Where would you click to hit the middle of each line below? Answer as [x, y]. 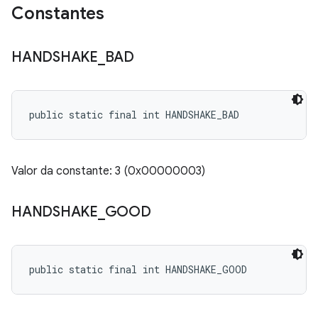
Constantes [58, 13]
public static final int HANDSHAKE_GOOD [138, 269]
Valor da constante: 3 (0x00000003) [108, 171]
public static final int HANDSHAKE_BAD [134, 115]
